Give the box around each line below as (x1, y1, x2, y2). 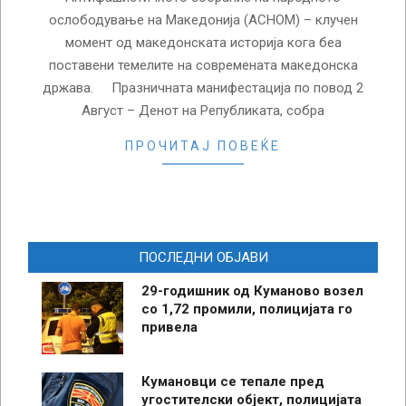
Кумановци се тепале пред (141, 372, 324, 390)
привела (141, 318, 198, 335)
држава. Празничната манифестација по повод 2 (43, 79, 363, 96)
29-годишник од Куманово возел (141, 282, 363, 299)
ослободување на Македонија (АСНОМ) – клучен (48, 11, 358, 28)
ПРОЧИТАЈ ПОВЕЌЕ (125, 138, 281, 153)
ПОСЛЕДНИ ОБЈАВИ (138, 248, 268, 266)
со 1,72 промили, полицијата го (141, 300, 353, 317)
